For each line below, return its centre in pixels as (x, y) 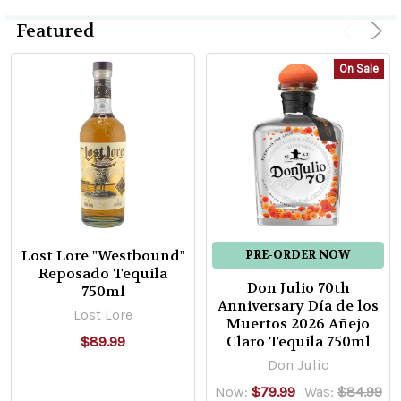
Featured (55, 31)
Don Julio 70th (298, 288)
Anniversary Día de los (298, 306)
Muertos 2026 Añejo (298, 324)
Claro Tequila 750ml (298, 342)
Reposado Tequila (103, 274)
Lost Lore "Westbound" (103, 256)
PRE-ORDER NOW (298, 255)
